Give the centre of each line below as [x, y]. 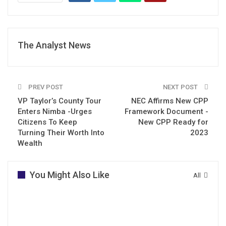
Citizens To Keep [47, 122]
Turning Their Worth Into [61, 132]
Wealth [30, 143]
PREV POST [45, 87]
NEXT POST [181, 87]
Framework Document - [166, 111]
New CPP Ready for [173, 122]
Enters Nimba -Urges [55, 111]
